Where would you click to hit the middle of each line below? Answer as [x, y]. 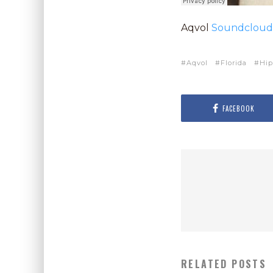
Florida [234, 63]
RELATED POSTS [224, 264]
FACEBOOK [238, 108]
